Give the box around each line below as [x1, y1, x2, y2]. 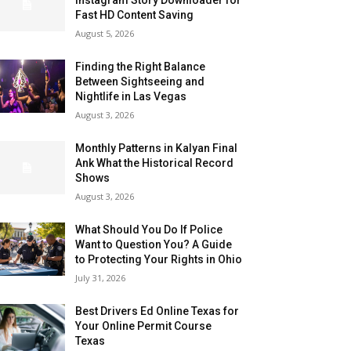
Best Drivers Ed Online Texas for [75, 304, 240, 317]
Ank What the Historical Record [75, 156, 234, 169]
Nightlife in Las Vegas [75, 89, 187, 103]
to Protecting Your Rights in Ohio [75, 252, 243, 266]
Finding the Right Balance [75, 60, 206, 73]
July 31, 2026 [75, 271, 126, 284]
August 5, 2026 [75, 27, 135, 39]
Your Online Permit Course [75, 319, 212, 332]
